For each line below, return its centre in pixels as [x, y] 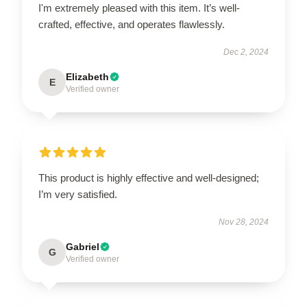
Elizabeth [87, 76]
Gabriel [83, 246]
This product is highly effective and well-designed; [149, 177]
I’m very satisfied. [78, 194]
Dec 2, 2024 [246, 52]
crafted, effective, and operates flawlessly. [132, 24]
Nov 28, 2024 [244, 222]
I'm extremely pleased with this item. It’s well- [139, 8]
